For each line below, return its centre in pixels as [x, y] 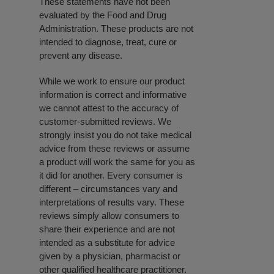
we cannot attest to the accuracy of [109, 108]
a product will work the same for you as [117, 161]
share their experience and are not [107, 229]
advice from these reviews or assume [114, 148]
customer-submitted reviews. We [105, 121]
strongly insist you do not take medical [115, 135]
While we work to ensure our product [112, 81]
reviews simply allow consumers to [109, 215]
